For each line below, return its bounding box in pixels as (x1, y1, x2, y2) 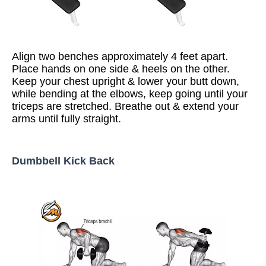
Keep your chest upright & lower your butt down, (12, 75, 239, 87)
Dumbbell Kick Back (12, 155, 115, 167)
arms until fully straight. (12, 113, 121, 125)
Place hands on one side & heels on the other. (12, 63, 230, 75)
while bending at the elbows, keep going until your (12, 88, 248, 100)
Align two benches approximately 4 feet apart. (12, 50, 228, 62)
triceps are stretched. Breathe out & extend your (12, 100, 239, 112)
